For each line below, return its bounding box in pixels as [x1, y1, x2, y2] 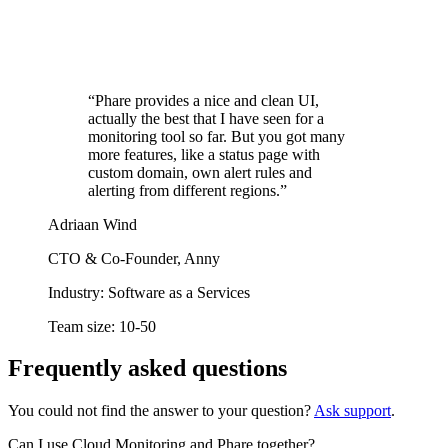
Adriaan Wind [48, 215, 137, 233]
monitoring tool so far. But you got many [88, 127, 345, 145]
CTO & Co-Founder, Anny [48, 249, 220, 267]
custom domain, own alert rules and [88, 163, 312, 181]
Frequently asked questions [8, 355, 287, 382]
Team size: [48, 317, 115, 335]
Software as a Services [108, 283, 250, 301]
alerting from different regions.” [88, 181, 287, 199]
